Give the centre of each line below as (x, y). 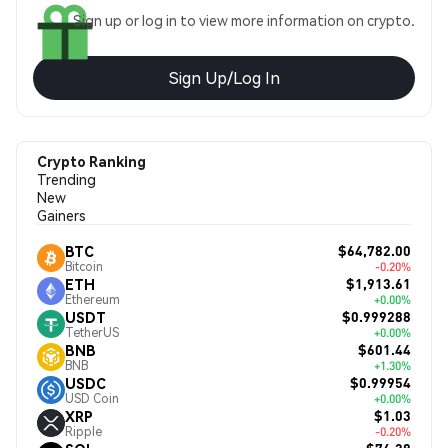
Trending (66, 179)
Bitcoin (84, 266)
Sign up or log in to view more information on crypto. (244, 20)
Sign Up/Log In (224, 77)
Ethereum (92, 299)
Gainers (61, 215)
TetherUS (92, 332)
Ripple (83, 431)
